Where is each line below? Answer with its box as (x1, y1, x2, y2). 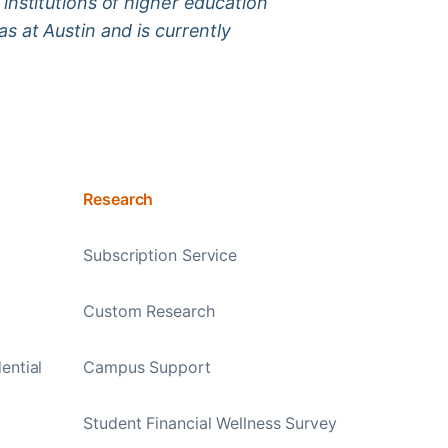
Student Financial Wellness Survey (83, 412, 337, 433)
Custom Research (83, 300, 215, 321)
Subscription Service (83, 244, 238, 265)
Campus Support (83, 356, 211, 377)
